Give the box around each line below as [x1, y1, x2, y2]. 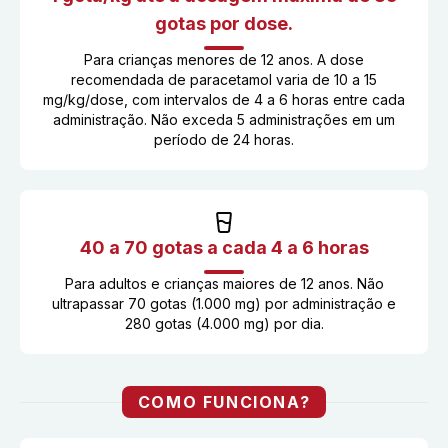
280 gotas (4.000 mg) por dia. [124, 315, 324, 332]
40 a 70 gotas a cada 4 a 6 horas [79, 237, 369, 258]
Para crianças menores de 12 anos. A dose [84, 51, 364, 68]
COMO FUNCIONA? [137, 392, 311, 412]
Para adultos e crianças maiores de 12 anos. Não [64, 275, 384, 292]
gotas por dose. [155, 13, 293, 34]
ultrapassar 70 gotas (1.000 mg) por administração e [52, 295, 396, 312]
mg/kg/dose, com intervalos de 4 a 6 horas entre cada [43, 91, 405, 108]
